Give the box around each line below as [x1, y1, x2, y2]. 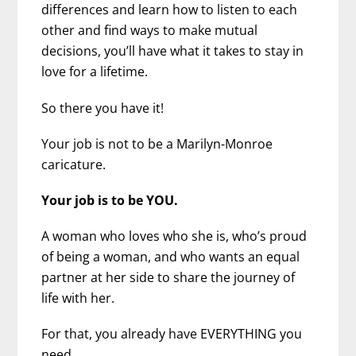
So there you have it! [41, 99, 164, 117]
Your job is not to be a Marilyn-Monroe [41, 134, 273, 153]
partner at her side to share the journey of [41, 269, 296, 287]
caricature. [41, 155, 106, 173]
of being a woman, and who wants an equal [41, 248, 300, 266]
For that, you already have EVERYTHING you [41, 325, 303, 343]
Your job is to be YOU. [41, 191, 179, 209]
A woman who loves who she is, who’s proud [41, 227, 308, 246]
